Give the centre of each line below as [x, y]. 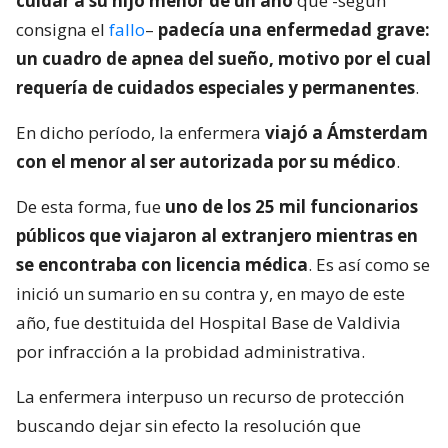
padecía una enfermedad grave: [294, 30]
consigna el [62, 30]
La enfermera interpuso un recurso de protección [210, 397]
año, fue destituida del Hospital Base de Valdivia [208, 323]
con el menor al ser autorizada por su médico [206, 162]
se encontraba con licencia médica [162, 265]
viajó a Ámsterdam [346, 133]
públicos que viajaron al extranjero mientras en [217, 236]
